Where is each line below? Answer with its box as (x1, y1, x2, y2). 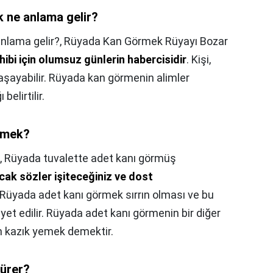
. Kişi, (186, 53, 211, 66)
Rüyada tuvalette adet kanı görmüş (4, 152, 176, 165)
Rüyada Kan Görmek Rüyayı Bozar (64, 35, 228, 48)
